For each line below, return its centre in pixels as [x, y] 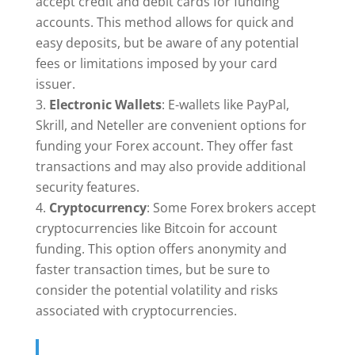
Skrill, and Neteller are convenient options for [171, 126]
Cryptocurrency [97, 208]
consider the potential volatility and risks [157, 290]
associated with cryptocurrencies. [136, 311]
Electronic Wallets [105, 105]
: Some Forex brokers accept [231, 208]
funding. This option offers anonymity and [161, 249]
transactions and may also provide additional [170, 167]
